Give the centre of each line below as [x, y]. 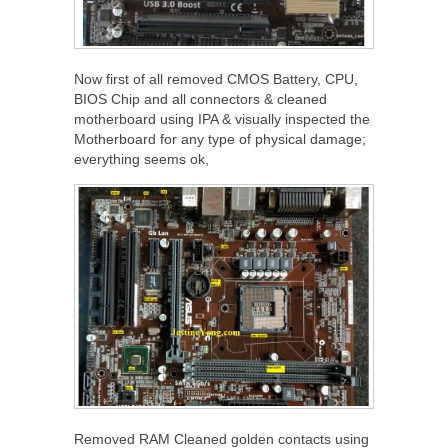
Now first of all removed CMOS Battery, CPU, [216, 78]
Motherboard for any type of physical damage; [220, 138]
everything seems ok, [141, 158]
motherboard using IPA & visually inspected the [222, 118]
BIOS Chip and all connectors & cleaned [200, 98]
